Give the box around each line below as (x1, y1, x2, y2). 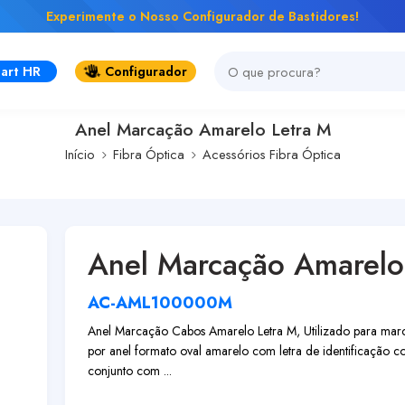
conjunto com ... (88, 362, 172, 380)
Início (64, 145, 95, 164)
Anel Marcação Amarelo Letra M (74, 117, 331, 142)
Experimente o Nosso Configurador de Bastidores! (46, 6, 359, 25)
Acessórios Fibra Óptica (202, 145, 341, 164)
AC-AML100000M (88, 291, 232, 315)
